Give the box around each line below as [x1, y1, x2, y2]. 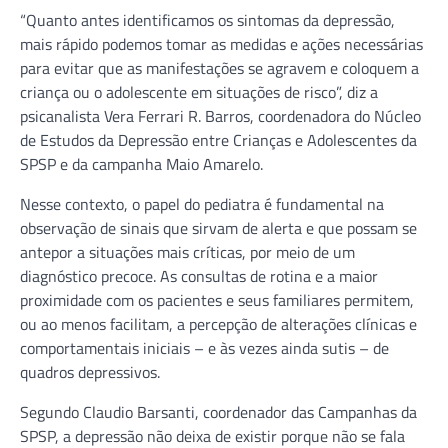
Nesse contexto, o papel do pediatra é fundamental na [20, 191, 384, 216]
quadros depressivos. [20, 359, 160, 384]
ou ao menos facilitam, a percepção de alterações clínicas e [20, 311, 417, 336]
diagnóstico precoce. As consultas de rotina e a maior [20, 263, 378, 288]
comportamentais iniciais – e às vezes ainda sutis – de [20, 335, 389, 360]
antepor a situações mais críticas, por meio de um [20, 239, 355, 264]
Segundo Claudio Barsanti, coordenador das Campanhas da [20, 399, 417, 424]
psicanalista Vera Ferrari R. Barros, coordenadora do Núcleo [20, 103, 421, 128]
